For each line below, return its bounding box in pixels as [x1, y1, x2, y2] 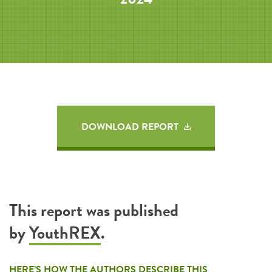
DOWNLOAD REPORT [81, 120, 181, 134]
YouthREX [29, 220, 101, 245]
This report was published [9, 198, 178, 223]
